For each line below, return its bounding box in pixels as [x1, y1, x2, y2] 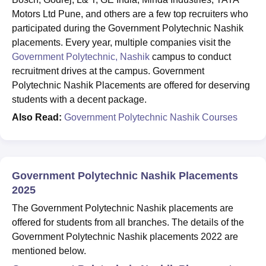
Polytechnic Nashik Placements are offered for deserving [12, 80, 250, 90]
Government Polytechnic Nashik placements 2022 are [12, 231, 238, 242]
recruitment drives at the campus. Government [12, 65, 204, 76]
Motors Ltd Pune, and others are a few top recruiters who [12, 8, 248, 19]
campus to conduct [150, 51, 231, 62]
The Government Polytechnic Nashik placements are [12, 202, 233, 213]
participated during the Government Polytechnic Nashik [12, 23, 243, 33]
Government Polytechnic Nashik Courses [64, 112, 237, 122]
